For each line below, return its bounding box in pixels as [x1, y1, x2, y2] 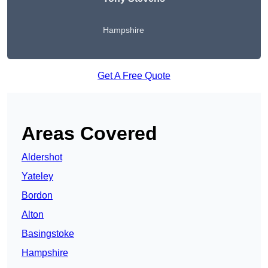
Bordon [22, 190, 53, 201]
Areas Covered [22, 123, 157, 145]
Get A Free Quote [98, 71, 170, 81]
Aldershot [22, 152, 62, 163]
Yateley [22, 171, 53, 182]
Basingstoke [22, 229, 74, 239]
